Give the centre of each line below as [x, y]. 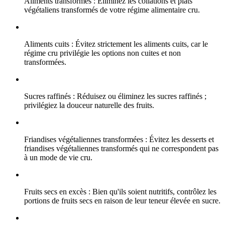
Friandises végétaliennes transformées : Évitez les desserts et [119, 140]
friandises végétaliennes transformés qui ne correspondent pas [121, 149]
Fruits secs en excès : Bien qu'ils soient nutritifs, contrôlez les [120, 192]
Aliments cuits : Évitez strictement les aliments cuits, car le [116, 44]
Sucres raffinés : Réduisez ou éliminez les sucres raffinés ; [115, 96]
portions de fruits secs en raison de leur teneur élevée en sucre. [122, 201]
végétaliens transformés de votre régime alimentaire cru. [112, 10]
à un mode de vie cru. [58, 158]
